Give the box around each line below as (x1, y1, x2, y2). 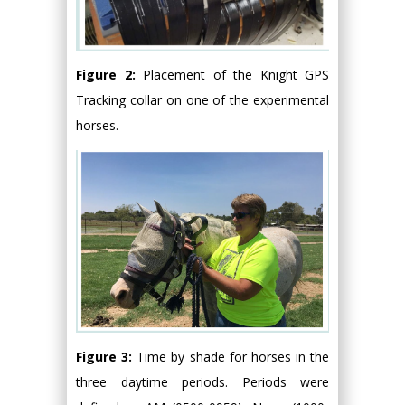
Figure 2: (76, 65, 143, 83)
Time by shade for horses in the (137, 348, 329, 366)
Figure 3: (76, 348, 137, 366)
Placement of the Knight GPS (143, 65, 329, 83)
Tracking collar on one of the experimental (76, 90, 329, 108)
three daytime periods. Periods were (76, 373, 329, 391)
